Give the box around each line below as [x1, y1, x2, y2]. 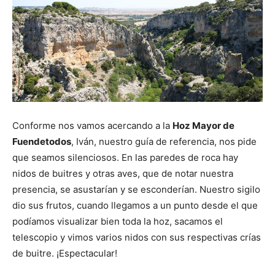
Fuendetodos [12, 135, 71, 147]
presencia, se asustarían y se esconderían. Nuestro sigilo [12, 183, 260, 195]
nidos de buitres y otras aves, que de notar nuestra [12, 167, 233, 179]
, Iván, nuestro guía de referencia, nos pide [71, 135, 257, 147]
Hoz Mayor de [172, 119, 234, 131]
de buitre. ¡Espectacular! [12, 247, 117, 259]
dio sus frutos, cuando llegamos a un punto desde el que [12, 199, 258, 211]
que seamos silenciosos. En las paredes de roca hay [12, 151, 238, 163]
